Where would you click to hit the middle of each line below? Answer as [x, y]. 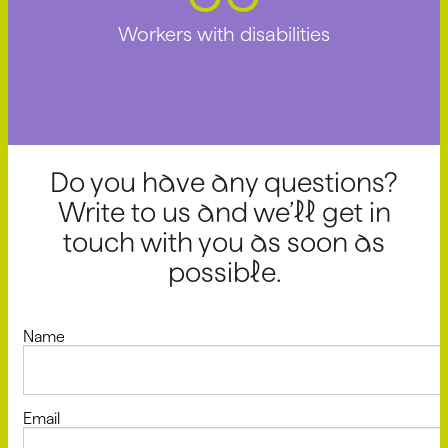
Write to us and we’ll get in [224, 211]
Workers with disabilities [224, 33]
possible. [224, 271]
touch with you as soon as [224, 241]
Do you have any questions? [224, 181]
